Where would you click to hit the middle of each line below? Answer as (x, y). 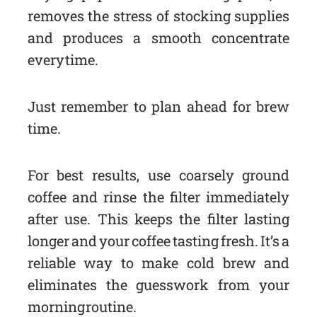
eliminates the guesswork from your (158, 285)
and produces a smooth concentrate (158, 38)
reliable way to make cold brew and (158, 263)
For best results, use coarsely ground (158, 175)
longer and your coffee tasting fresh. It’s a (158, 241)
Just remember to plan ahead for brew (158, 106)
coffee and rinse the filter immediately (158, 197)
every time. (63, 60)
